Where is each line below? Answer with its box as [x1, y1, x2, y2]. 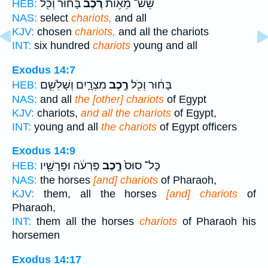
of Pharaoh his [176, 215, 256, 228]
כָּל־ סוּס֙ [122, 159, 160, 173]
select [37, 12, 71, 25]
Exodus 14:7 [12, 63, 75, 76]
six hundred [31, 39, 93, 52]
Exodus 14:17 [12, 254, 81, 266]
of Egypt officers [157, 120, 237, 133]
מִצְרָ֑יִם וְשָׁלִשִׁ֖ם [40, 78, 106, 92]
